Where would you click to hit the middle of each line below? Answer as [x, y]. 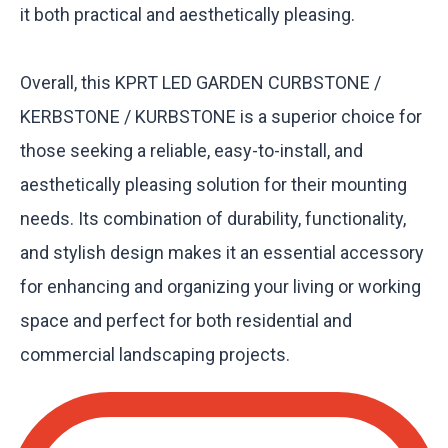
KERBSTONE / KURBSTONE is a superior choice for [221, 116]
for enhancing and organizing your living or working [220, 286]
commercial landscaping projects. [155, 354]
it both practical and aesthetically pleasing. [187, 14]
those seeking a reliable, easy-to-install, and [191, 150]
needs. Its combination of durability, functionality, [213, 218]
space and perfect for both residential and [186, 320]
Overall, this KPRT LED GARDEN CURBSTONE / [200, 82]
